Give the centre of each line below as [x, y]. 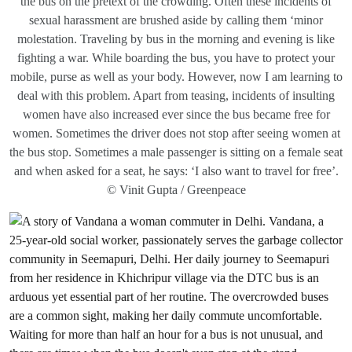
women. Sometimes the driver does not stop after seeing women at [176, 133]
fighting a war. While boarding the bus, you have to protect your [176, 58]
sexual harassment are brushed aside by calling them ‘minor [176, 20]
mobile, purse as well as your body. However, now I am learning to [176, 77]
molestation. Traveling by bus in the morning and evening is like [176, 39]
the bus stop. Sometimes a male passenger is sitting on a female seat [176, 152]
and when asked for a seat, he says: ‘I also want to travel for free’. [176, 171]
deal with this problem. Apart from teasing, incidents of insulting [176, 95]
